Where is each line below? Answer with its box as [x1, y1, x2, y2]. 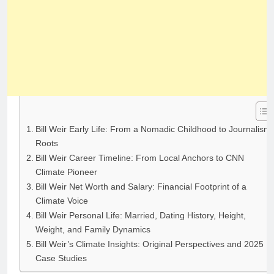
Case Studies [35, 253, 87, 264]
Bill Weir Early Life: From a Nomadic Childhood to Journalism [35, 124, 271, 135]
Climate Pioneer [35, 167, 97, 177]
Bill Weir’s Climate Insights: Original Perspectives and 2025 [35, 239, 264, 250]
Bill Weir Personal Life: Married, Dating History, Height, [35, 210, 246, 221]
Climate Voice [35, 196, 88, 206]
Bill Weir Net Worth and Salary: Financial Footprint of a [35, 182, 246, 192]
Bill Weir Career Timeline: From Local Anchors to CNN [35, 153, 244, 163]
